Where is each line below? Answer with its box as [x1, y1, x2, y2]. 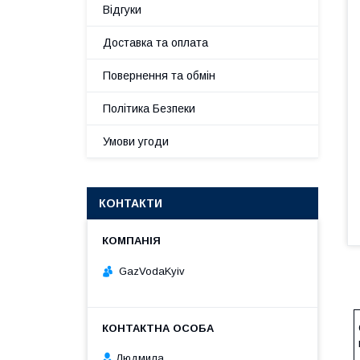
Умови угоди [103, 135, 169, 148]
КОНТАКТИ [99, 197, 162, 210]
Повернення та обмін [103, 69, 215, 82]
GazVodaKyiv [119, 264, 185, 277]
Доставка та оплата [103, 36, 208, 49]
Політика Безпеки [103, 102, 195, 115]
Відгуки [103, 3, 141, 16]
